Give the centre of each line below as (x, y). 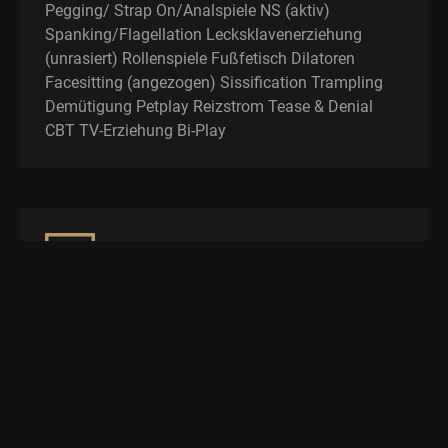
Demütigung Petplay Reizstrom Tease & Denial (209, 107)
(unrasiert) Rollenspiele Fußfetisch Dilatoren (200, 59)
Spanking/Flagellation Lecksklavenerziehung (203, 35)
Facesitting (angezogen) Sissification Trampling (214, 83)
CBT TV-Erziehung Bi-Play (135, 131)
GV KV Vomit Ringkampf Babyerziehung (186, 359)
